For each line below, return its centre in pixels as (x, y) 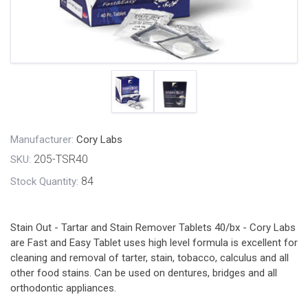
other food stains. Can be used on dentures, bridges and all (144, 273)
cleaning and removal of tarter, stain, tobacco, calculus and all (150, 258)
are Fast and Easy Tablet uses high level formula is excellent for (154, 243)
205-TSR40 (61, 159)
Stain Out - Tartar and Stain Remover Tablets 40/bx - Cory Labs (153, 228)
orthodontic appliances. (63, 288)
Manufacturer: (42, 140)
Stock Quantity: (44, 181)
